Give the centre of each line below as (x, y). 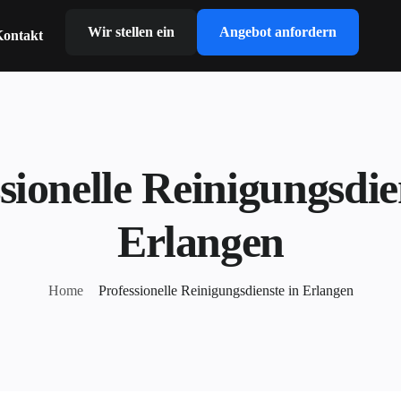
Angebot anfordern (278, 32)
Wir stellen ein (131, 32)
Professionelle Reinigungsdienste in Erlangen (226, 290)
